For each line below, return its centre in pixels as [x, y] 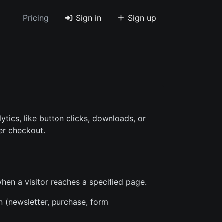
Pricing [36, 18]
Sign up [141, 18]
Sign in [87, 18]
